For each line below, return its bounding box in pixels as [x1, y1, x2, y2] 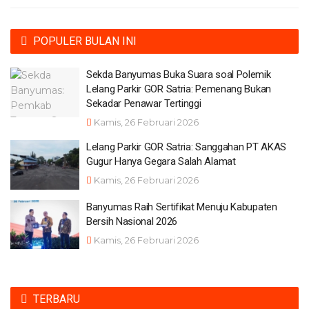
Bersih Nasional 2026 [86, 215, 177, 228]
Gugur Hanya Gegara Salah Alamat [86, 155, 236, 168]
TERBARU [33, 292, 80, 306]
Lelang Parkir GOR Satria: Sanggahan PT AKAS [86, 141, 287, 154]
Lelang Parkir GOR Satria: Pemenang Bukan [86, 83, 271, 96]
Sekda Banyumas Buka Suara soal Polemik [86, 68, 271, 81]
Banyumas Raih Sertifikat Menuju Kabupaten [86, 200, 277, 213]
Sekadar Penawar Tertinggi [86, 97, 201, 110]
